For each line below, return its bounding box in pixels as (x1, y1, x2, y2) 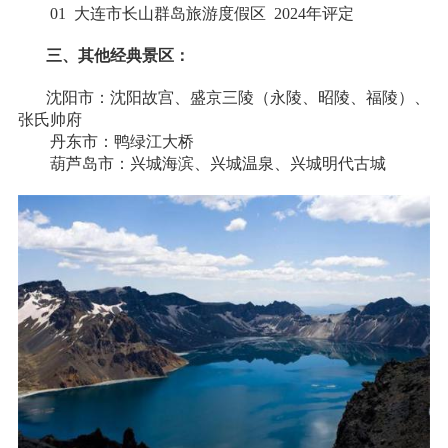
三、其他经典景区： (17, 46, 190, 64)
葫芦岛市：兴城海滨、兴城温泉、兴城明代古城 (17, 154, 386, 172)
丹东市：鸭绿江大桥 (17, 132, 194, 150)
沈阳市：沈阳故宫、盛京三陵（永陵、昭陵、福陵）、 (17, 88, 430, 106)
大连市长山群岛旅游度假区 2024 (73, 4, 306, 22)
